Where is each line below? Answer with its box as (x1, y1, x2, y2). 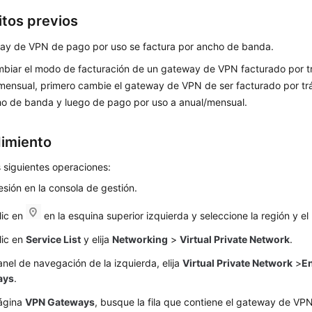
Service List (26, 233, 81, 245)
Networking (112, 233, 169, 245)
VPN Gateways (25, 296, 95, 308)
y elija (81, 233, 113, 245)
